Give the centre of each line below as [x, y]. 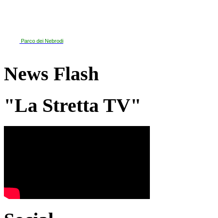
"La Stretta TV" [73, 106]
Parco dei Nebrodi [42, 41]
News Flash [51, 73]
